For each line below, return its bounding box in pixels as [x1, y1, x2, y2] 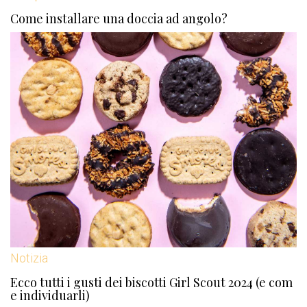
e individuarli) [10, 286, 90, 304]
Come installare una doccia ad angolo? [10, 10, 228, 27]
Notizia [10, 250, 48, 265]
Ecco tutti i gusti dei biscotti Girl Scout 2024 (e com [10, 273, 293, 291]
